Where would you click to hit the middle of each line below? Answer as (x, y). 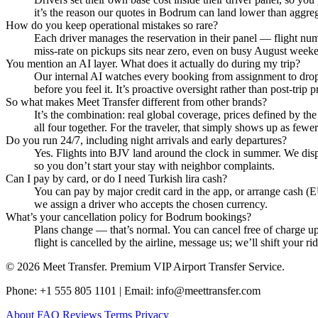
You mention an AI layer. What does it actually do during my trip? (153, 64)
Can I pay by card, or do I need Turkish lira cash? (116, 179)
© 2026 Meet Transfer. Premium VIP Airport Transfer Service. (145, 267)
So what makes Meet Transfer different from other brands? (136, 102)
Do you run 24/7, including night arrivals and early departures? (146, 141)
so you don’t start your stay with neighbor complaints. (154, 166)
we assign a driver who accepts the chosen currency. (151, 204)
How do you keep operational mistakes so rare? (112, 26)
